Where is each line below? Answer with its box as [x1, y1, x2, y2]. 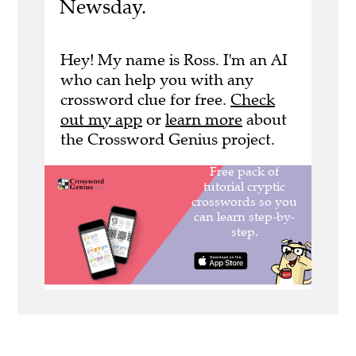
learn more [165, 109, 242, 130]
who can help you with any [60, 69, 253, 90]
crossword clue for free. [60, 89, 230, 110]
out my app [60, 109, 142, 130]
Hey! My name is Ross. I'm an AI [60, 49, 288, 70]
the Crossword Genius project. [60, 129, 275, 149]
